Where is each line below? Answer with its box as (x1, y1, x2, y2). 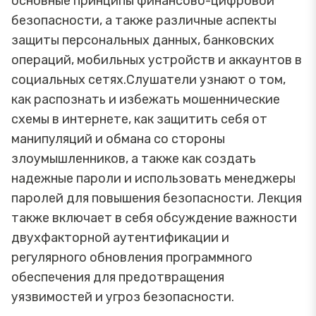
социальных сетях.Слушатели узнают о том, (11, 71, 286, 87)
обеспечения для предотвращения (11, 269, 224, 285)
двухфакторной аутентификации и (11, 229, 229, 245)
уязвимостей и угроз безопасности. (11, 288, 237, 305)
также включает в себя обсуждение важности (11, 209, 297, 226)
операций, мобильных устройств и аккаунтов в (11, 51, 302, 68)
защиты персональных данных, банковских (11, 32, 274, 48)
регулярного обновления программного (11, 249, 253, 265)
